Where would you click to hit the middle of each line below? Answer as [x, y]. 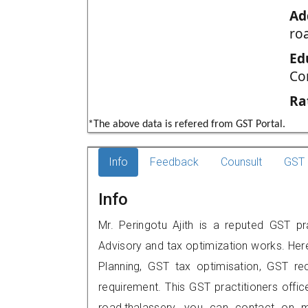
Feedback [174, 162]
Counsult [241, 162]
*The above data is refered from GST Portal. [187, 124]
